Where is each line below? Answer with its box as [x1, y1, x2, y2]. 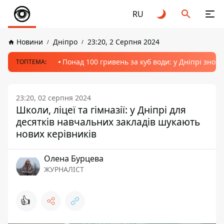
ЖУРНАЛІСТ [44, 164, 84, 174]
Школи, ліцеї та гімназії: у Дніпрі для [16, 103, 186, 116]
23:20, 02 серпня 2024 [16, 93, 91, 102]
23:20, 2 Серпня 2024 [87, 37, 159, 46]
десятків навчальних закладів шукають [16, 115, 200, 128]
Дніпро [53, 37, 77, 46]
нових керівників [16, 127, 96, 140]
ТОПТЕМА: [16, 57, 46, 66]
